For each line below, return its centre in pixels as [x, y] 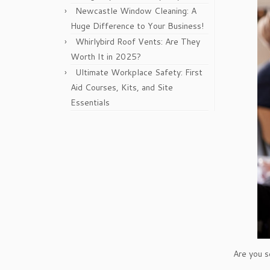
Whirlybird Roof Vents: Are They [138, 42]
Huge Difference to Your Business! [137, 26]
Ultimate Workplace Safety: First [139, 73]
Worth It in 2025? [106, 57]
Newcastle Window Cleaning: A [136, 11]
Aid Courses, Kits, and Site [122, 88]
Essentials [90, 103]
